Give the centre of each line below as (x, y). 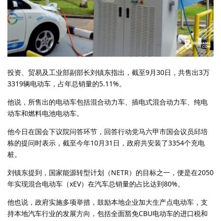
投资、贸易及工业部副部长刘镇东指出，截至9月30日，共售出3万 (109, 73)
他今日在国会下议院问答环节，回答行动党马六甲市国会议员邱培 (108, 132)
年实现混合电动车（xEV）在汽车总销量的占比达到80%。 (96, 184)
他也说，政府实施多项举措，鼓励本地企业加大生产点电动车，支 (108, 202)
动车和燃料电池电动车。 (45, 113)
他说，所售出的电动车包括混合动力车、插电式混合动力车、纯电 (108, 102)
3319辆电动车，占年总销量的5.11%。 (67, 84)
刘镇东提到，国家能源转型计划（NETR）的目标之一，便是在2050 (110, 173)
